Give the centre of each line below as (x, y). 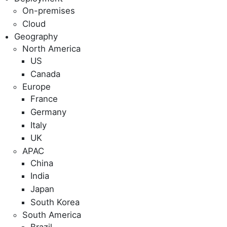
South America (52, 215)
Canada (45, 74)
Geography (36, 37)
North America (51, 49)
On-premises (49, 11)
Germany (48, 112)
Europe (36, 87)
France (44, 99)
